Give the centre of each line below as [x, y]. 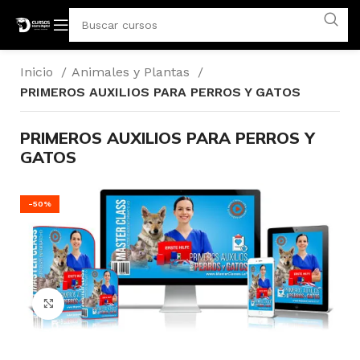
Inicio [39, 72]
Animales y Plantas [133, 72]
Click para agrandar [120, 303]
